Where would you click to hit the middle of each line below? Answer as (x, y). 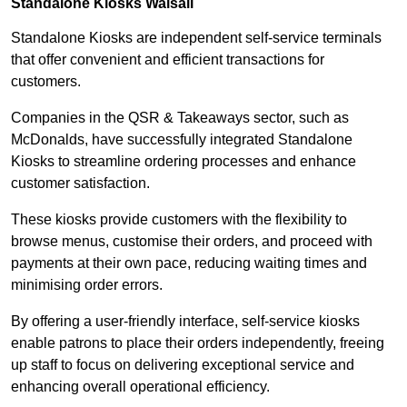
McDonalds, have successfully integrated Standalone (182, 140)
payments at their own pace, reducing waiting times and (189, 263)
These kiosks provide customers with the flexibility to (179, 220)
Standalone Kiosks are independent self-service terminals (196, 38)
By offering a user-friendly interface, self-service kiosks (185, 322)
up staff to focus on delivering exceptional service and (183, 365)
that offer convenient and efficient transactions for (168, 60)
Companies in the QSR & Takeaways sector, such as (180, 118)
